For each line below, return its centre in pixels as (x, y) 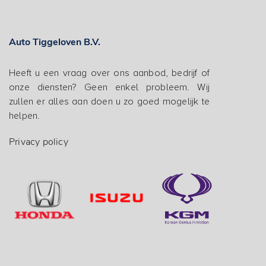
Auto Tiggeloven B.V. (55, 42)
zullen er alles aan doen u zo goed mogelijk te (109, 102)
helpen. (25, 116)
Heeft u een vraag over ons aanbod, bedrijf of (109, 73)
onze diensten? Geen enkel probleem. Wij (109, 88)
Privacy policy (39, 142)
